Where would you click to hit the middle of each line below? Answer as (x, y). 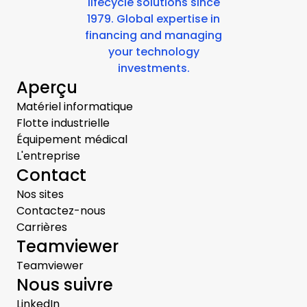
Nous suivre (65, 285)
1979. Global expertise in (153, 19)
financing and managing (153, 36)
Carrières (42, 228)
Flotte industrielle (63, 123)
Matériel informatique (75, 107)
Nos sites (40, 195)
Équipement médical (72, 140)
